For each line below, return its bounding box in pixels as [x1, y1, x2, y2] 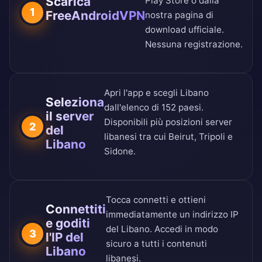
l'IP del [46, 229, 84, 244]
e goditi [46, 215, 90, 230]
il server [46, 108, 94, 123]
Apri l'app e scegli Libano [104, 87, 209, 99]
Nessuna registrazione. [145, 39, 243, 50]
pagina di [175, 9, 213, 21]
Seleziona [46, 94, 104, 109]
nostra [145, 9, 175, 21]
